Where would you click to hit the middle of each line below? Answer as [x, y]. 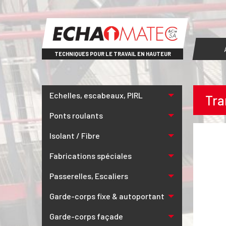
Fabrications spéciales [91, 156]
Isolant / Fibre [75, 135]
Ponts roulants [76, 115]
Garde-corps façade [86, 216]
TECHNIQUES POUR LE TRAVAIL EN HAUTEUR [112, 54]
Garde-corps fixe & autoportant [107, 196]
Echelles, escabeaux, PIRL [96, 95]
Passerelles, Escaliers [89, 176]
